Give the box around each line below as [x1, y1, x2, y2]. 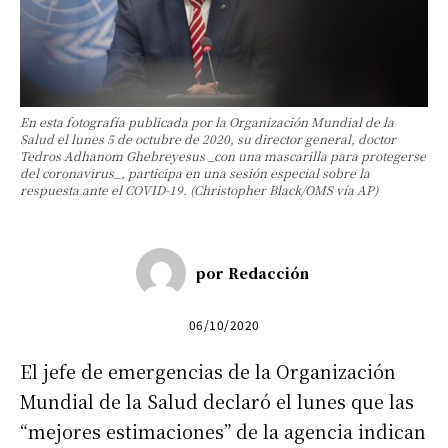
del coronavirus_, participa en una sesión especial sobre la [20, 163, 370, 181]
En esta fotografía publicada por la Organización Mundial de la [20, 112, 394, 130]
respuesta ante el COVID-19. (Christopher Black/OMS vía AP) [20, 180, 378, 198]
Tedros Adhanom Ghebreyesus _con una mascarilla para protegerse [20, 146, 426, 164]
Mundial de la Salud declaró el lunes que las [20, 387, 414, 414]
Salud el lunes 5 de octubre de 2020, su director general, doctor [20, 129, 396, 147]
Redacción [228, 262, 309, 283]
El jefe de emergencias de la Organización [20, 357, 396, 384]
